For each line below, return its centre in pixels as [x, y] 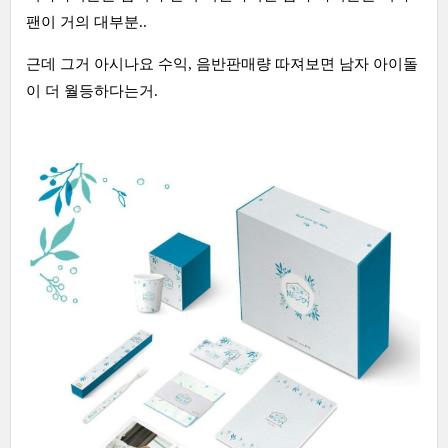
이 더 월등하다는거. [92, 91]
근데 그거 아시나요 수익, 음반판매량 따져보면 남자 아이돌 [222, 64]
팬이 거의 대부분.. [86, 22]
